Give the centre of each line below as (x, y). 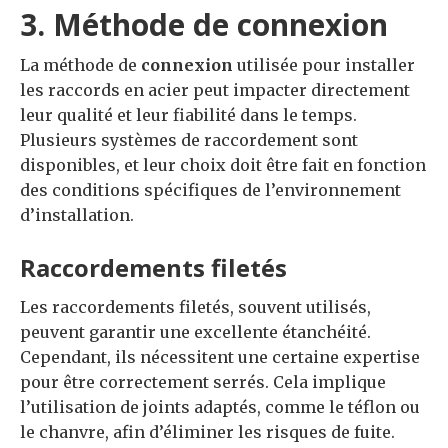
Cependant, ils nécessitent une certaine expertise (220, 357)
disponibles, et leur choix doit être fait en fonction (223, 165)
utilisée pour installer (324, 65)
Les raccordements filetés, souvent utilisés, (195, 307)
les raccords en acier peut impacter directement (215, 90)
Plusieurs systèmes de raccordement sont (189, 140)
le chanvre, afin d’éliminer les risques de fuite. (207, 432)
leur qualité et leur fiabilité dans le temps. (188, 115)
